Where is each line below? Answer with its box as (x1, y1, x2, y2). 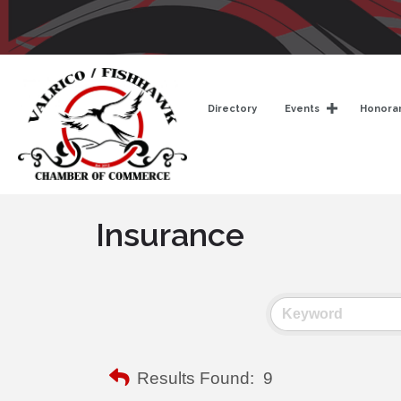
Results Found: (137, 368, 254, 388)
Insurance (96, 215, 244, 253)
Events (284, 102, 320, 115)
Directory (207, 102, 257, 115)
